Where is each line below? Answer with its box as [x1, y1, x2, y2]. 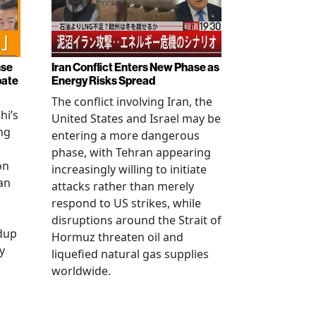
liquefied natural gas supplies [51, 245, 209, 262]
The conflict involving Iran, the [51, 93, 212, 109]
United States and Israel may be [51, 110, 221, 126]
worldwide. [51, 262, 111, 279]
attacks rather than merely [51, 178, 194, 194]
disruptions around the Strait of [51, 212, 221, 228]
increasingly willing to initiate [51, 161, 207, 177]
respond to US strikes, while [51, 195, 201, 211]
